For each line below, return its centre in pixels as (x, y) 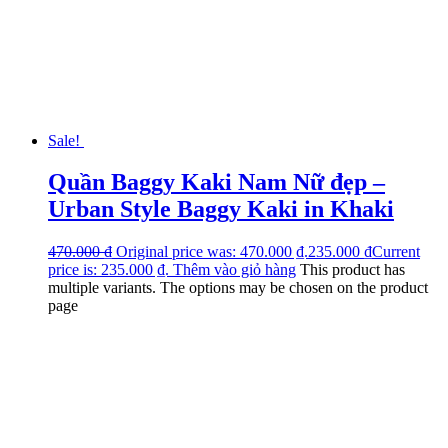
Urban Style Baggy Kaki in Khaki (221, 209)
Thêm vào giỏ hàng (234, 270)
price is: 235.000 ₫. (108, 270)
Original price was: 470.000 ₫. (212, 252)
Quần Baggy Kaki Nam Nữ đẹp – (216, 182)
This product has (352, 270)
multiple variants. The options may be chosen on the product (238, 288)
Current (396, 252)
